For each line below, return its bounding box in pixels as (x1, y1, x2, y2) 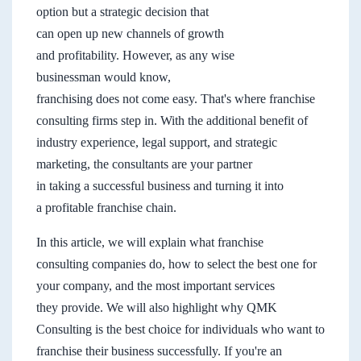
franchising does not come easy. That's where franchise (36, 91, 315, 106)
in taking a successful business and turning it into (36, 178, 284, 193)
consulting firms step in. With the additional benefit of (36, 113, 308, 127)
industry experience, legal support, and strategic (36, 135, 277, 149)
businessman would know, (36, 69, 171, 84)
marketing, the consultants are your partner (36, 156, 252, 171)
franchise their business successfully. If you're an (36, 343, 282, 358)
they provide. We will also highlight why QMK (36, 300, 277, 314)
